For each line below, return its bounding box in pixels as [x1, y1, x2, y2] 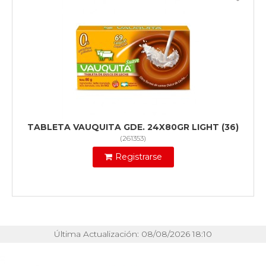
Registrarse [115, 151, 162, 163]
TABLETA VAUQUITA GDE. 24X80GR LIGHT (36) [27, 122, 239, 133]
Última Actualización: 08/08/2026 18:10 [54, 229, 212, 240]
